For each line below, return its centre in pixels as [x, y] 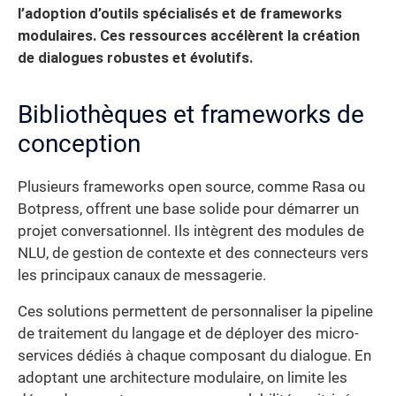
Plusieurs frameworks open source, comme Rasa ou [191, 187]
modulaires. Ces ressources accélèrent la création [189, 35]
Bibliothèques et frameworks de [191, 114]
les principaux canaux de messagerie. [142, 275]
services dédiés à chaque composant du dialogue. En [194, 356]
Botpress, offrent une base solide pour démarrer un [188, 209]
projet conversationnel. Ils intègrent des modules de [191, 231]
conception [79, 143]
